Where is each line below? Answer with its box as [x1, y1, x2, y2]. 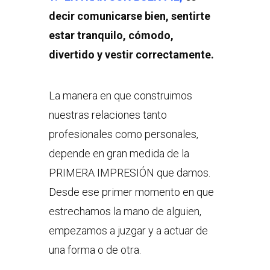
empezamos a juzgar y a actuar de [48, 224, 208, 237]
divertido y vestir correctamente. [48, 48, 214, 61]
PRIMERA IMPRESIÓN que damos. [48, 166, 210, 180]
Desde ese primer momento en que [48, 186, 214, 199]
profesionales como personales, [48, 128, 198, 141]
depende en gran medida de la [48, 147, 189, 160]
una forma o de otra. [48, 243, 141, 257]
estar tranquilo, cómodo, [48, 29, 174, 42]
